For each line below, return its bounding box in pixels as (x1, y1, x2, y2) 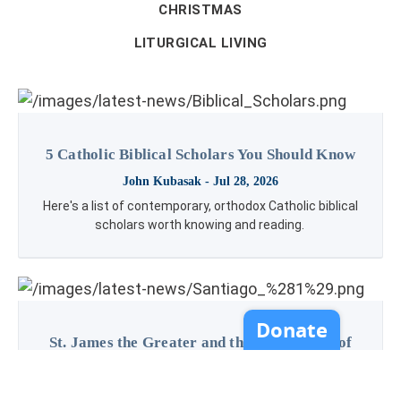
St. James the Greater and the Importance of (48, 334, 353, 352)
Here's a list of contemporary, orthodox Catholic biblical (43, 199, 358, 214)
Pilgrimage (162, 355, 239, 373)
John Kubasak (123, 175, 201, 189)
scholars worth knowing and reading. (94, 218, 307, 233)
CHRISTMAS (158, 2, 243, 19)
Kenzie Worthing (115, 384, 209, 398)
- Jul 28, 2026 (201, 175, 278, 189)
